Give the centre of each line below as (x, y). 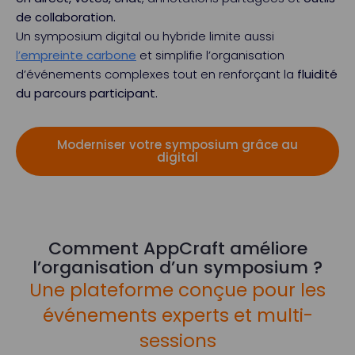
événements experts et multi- (177, 315)
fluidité (317, 74)
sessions (177, 341)
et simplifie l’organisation (210, 55)
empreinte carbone (78, 55)
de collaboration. (66, 17)
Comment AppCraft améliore (177, 248)
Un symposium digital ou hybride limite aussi (145, 36)
